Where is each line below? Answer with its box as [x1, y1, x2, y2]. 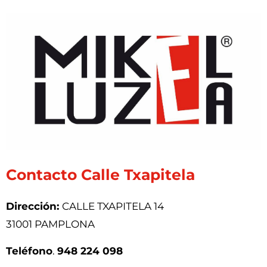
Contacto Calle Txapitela [6, 166, 195, 184]
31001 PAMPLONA [6, 218, 95, 231]
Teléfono [6, 244, 52, 257]
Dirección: [6, 200, 62, 213]
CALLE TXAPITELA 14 [62, 200, 164, 213]
